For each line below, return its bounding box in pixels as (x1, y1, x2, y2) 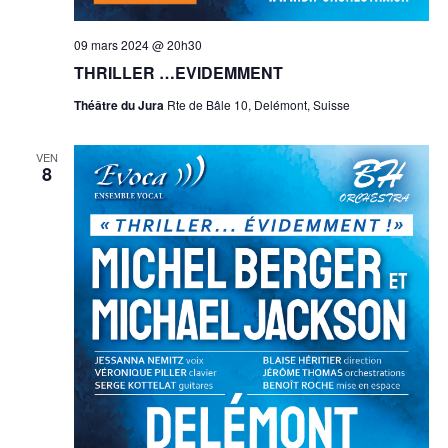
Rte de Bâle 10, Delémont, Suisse (166, 96, 350, 114)
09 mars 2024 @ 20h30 (73, 36, 202, 54)
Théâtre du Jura (73, 96, 167, 115)
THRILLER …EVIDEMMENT (73, 61, 283, 85)
